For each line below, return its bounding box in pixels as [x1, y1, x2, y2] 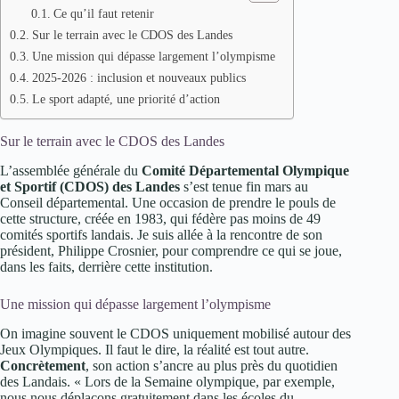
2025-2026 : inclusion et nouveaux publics [31, 70, 246, 85]
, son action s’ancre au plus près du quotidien [85, 357, 338, 373]
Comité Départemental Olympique [142, 162, 349, 178]
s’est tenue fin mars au [180, 178, 308, 194]
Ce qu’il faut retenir [53, 7, 154, 21]
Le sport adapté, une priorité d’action [31, 92, 220, 107]
